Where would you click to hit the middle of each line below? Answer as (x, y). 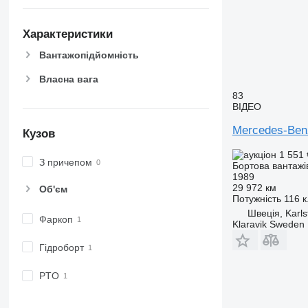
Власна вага (68, 79)
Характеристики (67, 34)
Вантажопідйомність (89, 55)
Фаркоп (56, 219)
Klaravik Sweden (268, 224)
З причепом (65, 162)
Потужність (256, 198)
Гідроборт (61, 247)
